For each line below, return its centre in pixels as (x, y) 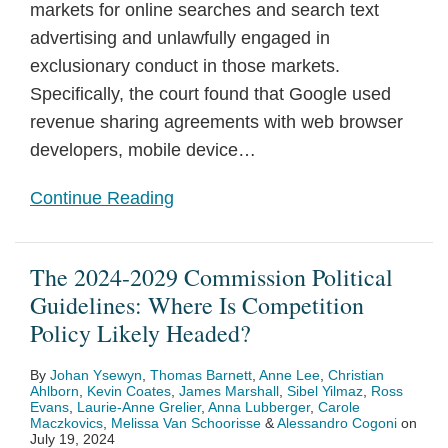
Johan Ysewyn (96, 375)
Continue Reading (102, 198)
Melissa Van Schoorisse (186, 423)
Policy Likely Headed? (140, 333)
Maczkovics (66, 423)
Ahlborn (54, 391)
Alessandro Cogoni (337, 423)
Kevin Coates (129, 391)
